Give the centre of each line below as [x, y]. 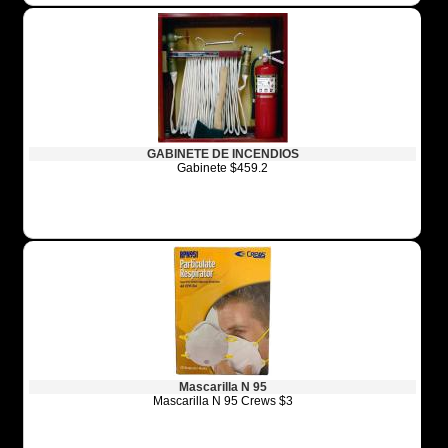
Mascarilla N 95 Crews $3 [222, 401]
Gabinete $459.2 [223, 168]
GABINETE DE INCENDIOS [222, 154]
